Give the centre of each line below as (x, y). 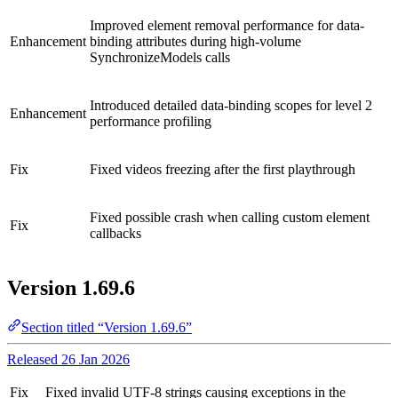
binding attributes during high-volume (195, 42)
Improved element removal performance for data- (227, 26)
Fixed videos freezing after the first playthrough (223, 170)
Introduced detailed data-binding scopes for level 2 (231, 106)
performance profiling (151, 122)
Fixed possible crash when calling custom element (230, 218)
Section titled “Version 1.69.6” (107, 328)
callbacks (115, 234)
